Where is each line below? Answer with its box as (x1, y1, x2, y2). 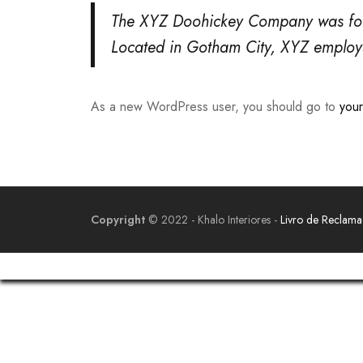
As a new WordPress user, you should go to (91, 96, 340, 116)
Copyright (91, 211, 145, 228)
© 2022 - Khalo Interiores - (145, 211, 280, 228)
